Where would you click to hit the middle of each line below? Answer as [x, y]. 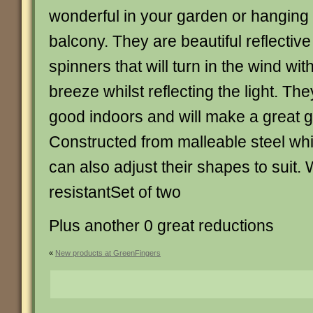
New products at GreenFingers [108, 253]
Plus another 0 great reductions [161, 226]
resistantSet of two [115, 192]
